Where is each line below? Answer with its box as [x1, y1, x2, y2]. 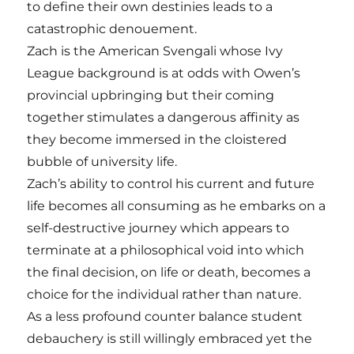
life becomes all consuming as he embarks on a [27, 198, 326, 213]
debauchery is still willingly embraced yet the [27, 331, 313, 346]
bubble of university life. [27, 154, 178, 169]
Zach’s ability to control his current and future [27, 176, 315, 191]
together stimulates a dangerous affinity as [27, 110, 300, 125]
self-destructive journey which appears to [27, 220, 290, 235]
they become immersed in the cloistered [27, 132, 288, 147]
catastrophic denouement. [27, 21, 198, 36]
